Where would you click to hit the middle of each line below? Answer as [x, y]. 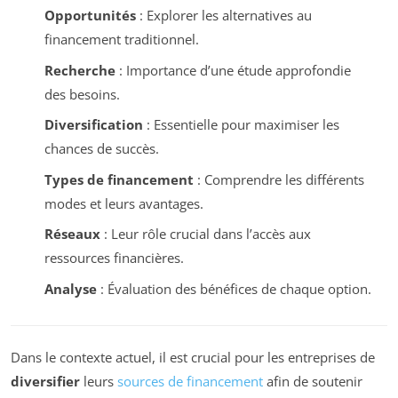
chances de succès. [101, 149]
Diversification [93, 125]
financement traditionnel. [121, 40]
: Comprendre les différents [279, 179]
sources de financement [190, 382]
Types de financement [119, 179]
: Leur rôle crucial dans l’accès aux [205, 234]
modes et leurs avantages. [123, 203]
